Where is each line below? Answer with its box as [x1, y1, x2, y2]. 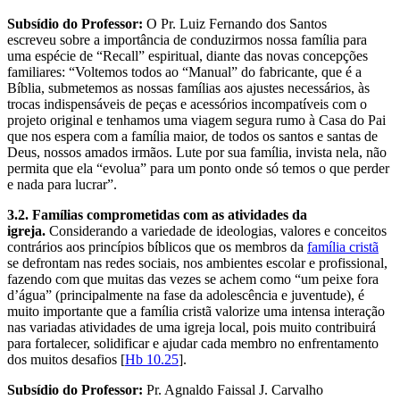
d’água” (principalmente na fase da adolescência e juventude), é [7, 287, 364, 303]
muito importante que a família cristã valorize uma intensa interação [7, 303, 385, 319]
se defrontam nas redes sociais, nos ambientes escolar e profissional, [7, 254, 387, 271]
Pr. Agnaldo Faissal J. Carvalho [143, 381, 323, 397]
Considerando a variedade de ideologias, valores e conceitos [49, 222, 387, 238]
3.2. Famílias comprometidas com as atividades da [7, 206, 307, 222]
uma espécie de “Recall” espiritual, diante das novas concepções [7, 47, 368, 63]
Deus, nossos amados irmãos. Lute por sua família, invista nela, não [7, 144, 387, 160]
